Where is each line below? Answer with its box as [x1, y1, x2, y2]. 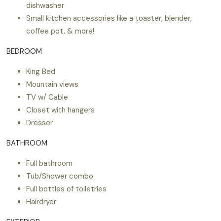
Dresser [26, 117, 53, 128]
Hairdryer [26, 196, 57, 207]
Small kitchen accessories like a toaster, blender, [26, 13, 192, 23]
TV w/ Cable [26, 92, 69, 102]
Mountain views [26, 79, 79, 89]
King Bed [26, 66, 56, 76]
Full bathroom [26, 158, 73, 168]
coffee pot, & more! [26, 26, 95, 36]
